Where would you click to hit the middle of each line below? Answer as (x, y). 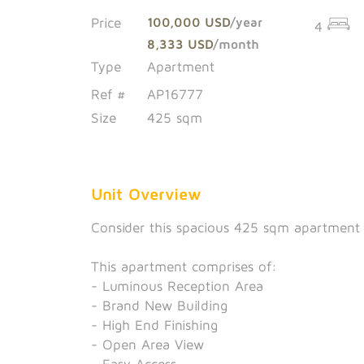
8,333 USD (180, 44)
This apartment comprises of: (184, 266)
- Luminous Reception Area (177, 286)
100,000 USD (188, 22)
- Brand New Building (159, 305)
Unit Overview (146, 193)
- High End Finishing (154, 325)
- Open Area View (147, 344)
